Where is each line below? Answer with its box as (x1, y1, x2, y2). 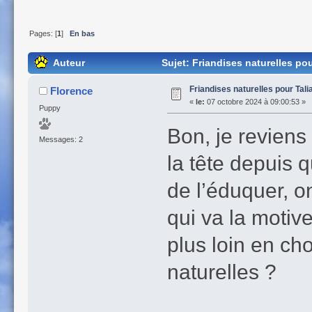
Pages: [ (29, 29, 58, 38)
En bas (70, 29, 95, 38)
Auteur (52, 57, 85, 68)
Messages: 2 (38, 135, 83, 144)
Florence (50, 84, 93, 97)
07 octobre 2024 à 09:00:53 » (204, 97, 306, 106)
